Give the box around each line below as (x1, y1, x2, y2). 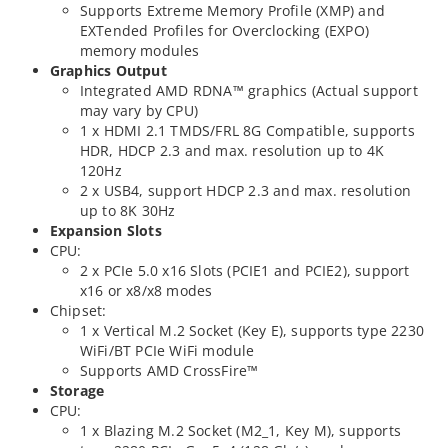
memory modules (79, 40, 200, 60)
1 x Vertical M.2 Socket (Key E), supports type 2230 (79, 320, 424, 340)
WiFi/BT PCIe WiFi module (79, 340, 255, 360)
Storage (49, 380, 105, 400)
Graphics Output (49, 60, 167, 80)
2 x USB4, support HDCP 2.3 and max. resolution (79, 180, 411, 200)
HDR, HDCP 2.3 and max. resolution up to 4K (79, 140, 385, 160)
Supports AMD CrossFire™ (79, 360, 259, 380)
